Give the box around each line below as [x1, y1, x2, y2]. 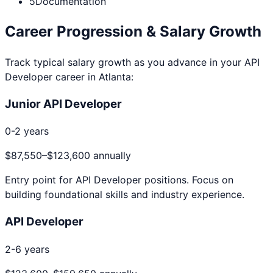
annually [90, 149, 131, 162]
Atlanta [99, 70, 131, 83]
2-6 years [5, 243, 49, 255]
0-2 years [5, 125, 49, 138]
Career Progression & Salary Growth [5, 23, 261, 41]
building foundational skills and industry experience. [5, 188, 244, 201]
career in [52, 70, 99, 83]
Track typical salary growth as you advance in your [5, 55, 244, 68]
